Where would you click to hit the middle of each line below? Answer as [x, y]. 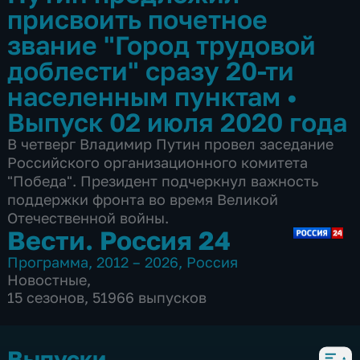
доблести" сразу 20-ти [151, 70]
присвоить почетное [138, 18]
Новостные [47, 279]
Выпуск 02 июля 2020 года [178, 121]
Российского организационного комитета [158, 162]
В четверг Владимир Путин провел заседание [171, 143]
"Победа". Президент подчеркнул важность [163, 180]
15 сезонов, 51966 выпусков [107, 297]
